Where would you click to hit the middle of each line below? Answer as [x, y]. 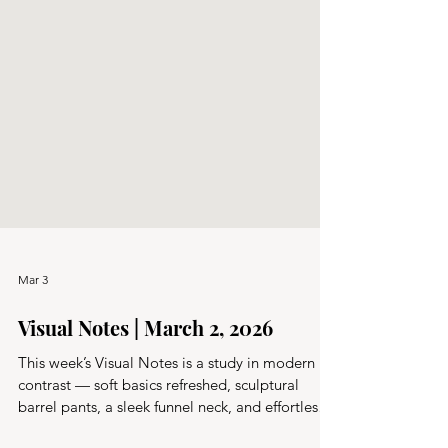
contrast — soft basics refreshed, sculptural [158, 420]
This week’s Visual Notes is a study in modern [166, 398]
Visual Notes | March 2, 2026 [145, 363]
